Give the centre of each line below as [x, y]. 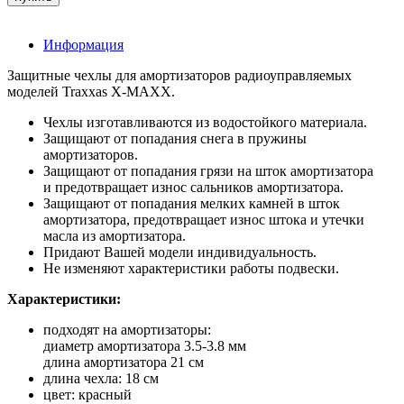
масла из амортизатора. [115, 235]
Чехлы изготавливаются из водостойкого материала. [207, 122]
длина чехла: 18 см [101, 378]
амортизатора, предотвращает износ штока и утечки [204, 219]
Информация [83, 44]
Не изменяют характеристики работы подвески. [191, 268]
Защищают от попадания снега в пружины [175, 138]
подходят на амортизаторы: [127, 329]
